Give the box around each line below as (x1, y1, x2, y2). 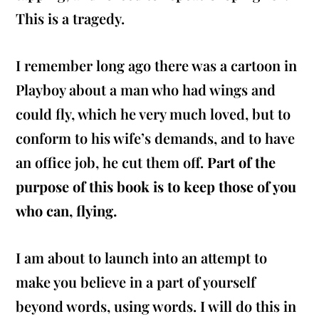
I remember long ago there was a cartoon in (16, 56, 298, 75)
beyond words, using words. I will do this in (16, 296, 297, 316)
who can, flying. (16, 201, 117, 221)
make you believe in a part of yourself (16, 272, 256, 292)
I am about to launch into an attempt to (16, 248, 268, 268)
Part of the (207, 152, 276, 172)
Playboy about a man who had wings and (16, 80, 276, 100)
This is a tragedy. (16, 9, 129, 28)
